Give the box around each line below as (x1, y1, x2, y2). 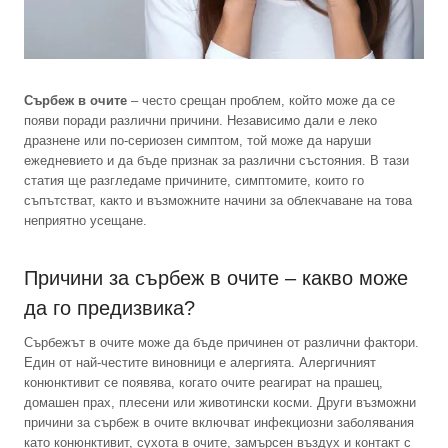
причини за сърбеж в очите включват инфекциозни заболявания (24, 415, 414, 431)
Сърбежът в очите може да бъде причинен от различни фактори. (24, 335, 419, 351)
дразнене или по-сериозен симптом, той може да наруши (24, 133, 371, 149)
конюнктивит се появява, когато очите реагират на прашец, (24, 375, 383, 391)
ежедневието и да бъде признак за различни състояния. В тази (24, 153, 409, 169)
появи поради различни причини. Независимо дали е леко (24, 113, 377, 129)
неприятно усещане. (24, 213, 147, 229)
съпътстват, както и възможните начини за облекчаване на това (24, 193, 412, 209)
